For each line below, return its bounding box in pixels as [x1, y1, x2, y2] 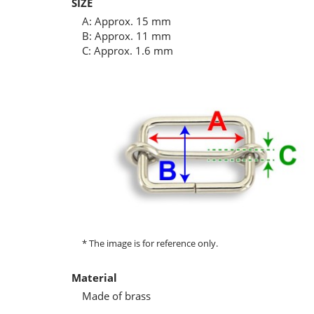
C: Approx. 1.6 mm [82, 43, 173, 57]
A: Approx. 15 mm [82, 14, 171, 28]
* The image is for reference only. [82, 237, 218, 250]
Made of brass [82, 289, 151, 303]
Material [71, 271, 117, 285]
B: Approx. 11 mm [82, 29, 171, 43]
